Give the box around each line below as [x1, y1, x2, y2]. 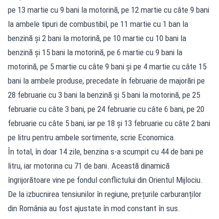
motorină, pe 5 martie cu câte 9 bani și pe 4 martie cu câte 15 [8, 61, 206, 71]
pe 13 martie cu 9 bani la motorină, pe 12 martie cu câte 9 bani [8, 4, 209, 15]
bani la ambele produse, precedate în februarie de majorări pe [8, 75, 205, 86]
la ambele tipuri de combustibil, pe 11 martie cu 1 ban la [8, 19, 188, 29]
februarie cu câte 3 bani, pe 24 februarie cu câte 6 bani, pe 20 [8, 104, 204, 114]
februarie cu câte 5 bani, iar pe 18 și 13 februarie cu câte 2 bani [8, 118, 210, 128]
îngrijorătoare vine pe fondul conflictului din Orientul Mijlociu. [8, 175, 203, 185]
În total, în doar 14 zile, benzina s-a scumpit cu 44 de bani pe [8, 146, 203, 156]
